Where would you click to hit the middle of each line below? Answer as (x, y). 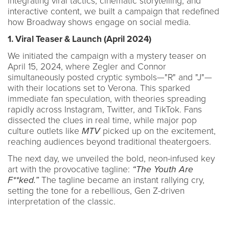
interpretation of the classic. (62, 201)
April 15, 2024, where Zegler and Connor (87, 66)
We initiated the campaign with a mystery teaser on (107, 56)
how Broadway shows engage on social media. (99, 22)
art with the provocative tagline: (70, 169)
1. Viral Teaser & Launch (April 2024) (79, 39)
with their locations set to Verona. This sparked (99, 88)
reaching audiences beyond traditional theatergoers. (109, 142)
